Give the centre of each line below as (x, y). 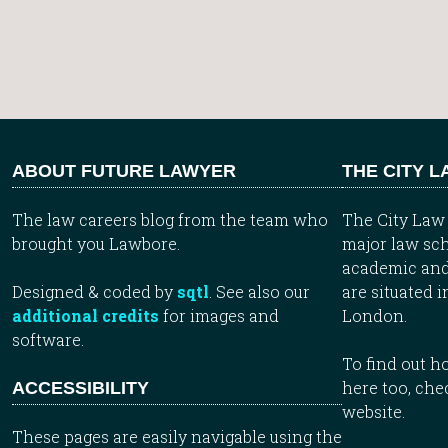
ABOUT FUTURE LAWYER (124, 170)
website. (373, 411)
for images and (219, 315)
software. (48, 339)
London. (374, 315)
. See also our (259, 291)
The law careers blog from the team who (170, 219)
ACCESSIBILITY (80, 387)
